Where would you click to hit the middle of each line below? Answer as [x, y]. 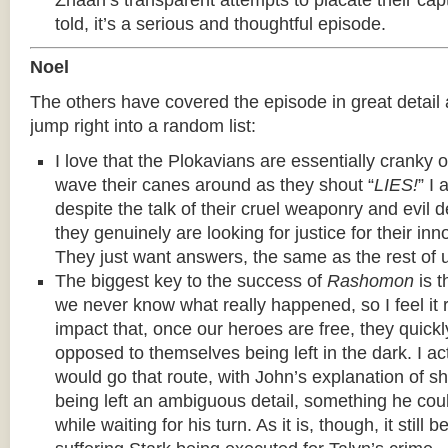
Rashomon [370, 281]
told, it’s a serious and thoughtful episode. [220, 24]
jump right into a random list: [143, 126]
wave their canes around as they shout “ [214, 185]
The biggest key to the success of [191, 281]
